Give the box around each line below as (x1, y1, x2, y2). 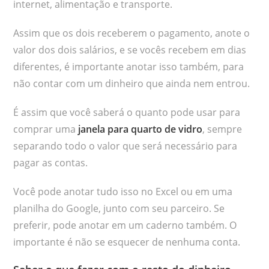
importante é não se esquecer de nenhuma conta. (13, 235, 241, 249)
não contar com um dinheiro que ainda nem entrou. (13, 76, 250, 90)
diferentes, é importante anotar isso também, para (13, 59, 244, 73)
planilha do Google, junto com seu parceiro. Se (13, 201, 225, 215)
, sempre (202, 122, 243, 136)
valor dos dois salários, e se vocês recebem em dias (13, 43, 247, 56)
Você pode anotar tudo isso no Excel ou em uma (13, 184, 233, 198)
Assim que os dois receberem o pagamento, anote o (13, 26, 250, 40)
